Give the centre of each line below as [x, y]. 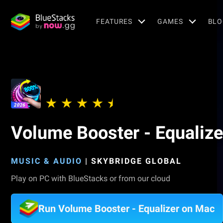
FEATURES [114, 21]
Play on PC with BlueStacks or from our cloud [91, 178]
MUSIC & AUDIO [47, 161]
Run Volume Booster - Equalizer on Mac [126, 209]
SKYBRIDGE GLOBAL [136, 161]
